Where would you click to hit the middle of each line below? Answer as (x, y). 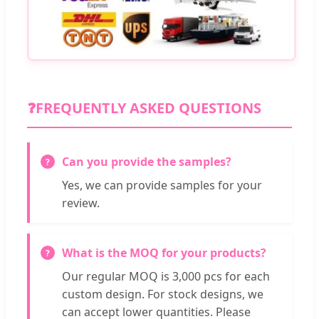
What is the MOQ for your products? (164, 252)
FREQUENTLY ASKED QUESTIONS (148, 108)
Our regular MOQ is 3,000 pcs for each (166, 276)
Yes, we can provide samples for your (162, 185)
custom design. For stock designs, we (163, 294)
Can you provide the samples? (147, 161)
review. (81, 203)
